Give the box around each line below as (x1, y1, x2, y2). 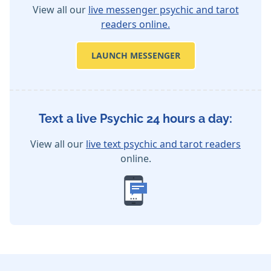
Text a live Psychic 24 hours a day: (39, 111, 232, 126)
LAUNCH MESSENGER (91, 50, 180, 62)
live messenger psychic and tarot (88, 3, 239, 17)
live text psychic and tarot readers (86, 137, 241, 151)
